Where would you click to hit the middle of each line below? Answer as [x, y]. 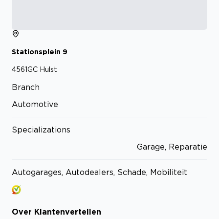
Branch [26, 87]
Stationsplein [36, 52]
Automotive [35, 104]
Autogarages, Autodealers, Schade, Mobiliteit [99, 172]
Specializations [41, 130]
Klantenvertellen [68, 211]
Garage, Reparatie [172, 147]
